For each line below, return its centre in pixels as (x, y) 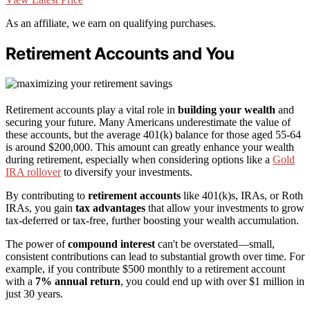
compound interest (111, 244)
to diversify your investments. (127, 172)
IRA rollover (33, 172)
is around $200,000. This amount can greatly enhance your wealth (150, 147)
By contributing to (47, 195)
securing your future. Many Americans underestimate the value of (148, 122)
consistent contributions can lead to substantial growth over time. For (155, 256)
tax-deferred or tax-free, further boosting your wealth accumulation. (152, 220)
